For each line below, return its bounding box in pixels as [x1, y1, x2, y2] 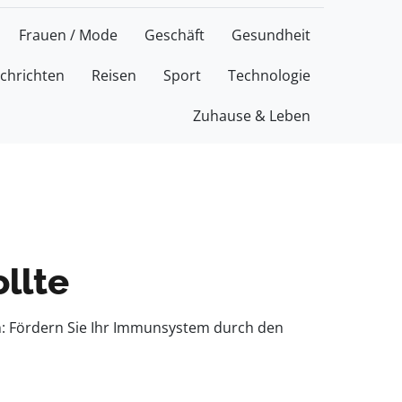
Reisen [92, 66, 136, 85]
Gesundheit [232, 25, 310, 45]
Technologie [228, 66, 310, 85]
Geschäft [144, 25, 205, 45]
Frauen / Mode [19, 25, 118, 45]
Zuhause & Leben [193, 106, 310, 126]
